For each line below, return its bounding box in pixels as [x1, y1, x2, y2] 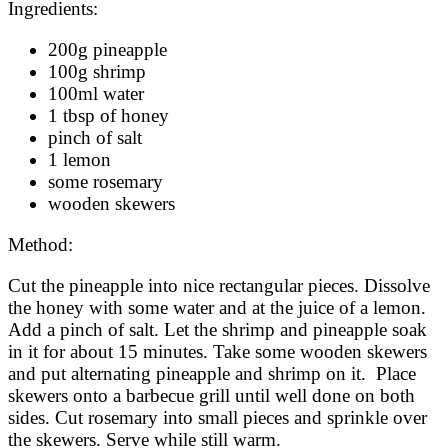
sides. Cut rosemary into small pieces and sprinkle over [8, 407, 427, 429]
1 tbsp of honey [48, 105, 174, 127]
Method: [8, 234, 78, 256]
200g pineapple [48, 39, 172, 61]
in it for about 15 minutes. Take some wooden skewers [8, 341, 427, 363]
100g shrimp [48, 61, 151, 83]
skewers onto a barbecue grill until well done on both [8, 385, 415, 407]
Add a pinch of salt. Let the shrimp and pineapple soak [8, 319, 427, 341]
